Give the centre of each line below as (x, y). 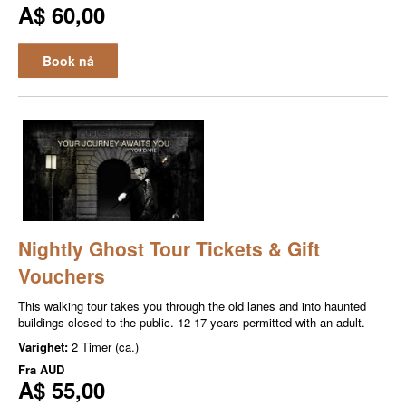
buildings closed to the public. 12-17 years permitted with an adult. (192, 323)
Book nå (68, 60)
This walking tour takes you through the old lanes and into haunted (192, 306)
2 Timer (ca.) (105, 347)
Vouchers (62, 276)
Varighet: (45, 347)
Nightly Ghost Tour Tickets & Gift (169, 249)
